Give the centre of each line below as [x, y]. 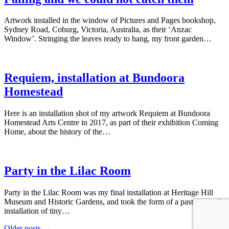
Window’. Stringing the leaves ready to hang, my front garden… [108, 39]
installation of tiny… [37, 211]
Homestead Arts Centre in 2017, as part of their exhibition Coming [111, 123]
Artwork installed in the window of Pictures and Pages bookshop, [110, 20]
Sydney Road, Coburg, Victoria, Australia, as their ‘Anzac [98, 30]
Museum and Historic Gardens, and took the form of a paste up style [114, 202]
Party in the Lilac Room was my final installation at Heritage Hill [109, 193]
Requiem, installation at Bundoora [94, 78]
